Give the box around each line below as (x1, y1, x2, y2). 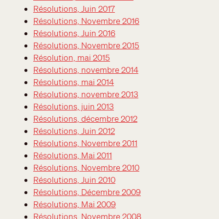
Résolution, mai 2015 (33, 52, 110, 63)
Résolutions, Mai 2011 (33, 150, 112, 160)
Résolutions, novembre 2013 (33, 88, 138, 99)
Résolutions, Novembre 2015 (33, 40, 139, 50)
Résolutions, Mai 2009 (33, 198, 116, 209)
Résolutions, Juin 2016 (33, 27, 115, 38)
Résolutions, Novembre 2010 (33, 162, 139, 173)
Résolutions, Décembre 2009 (33, 186, 141, 197)
